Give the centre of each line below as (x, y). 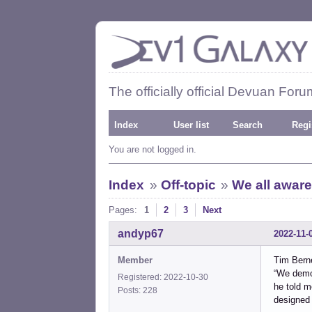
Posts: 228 (140, 290)
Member (135, 260)
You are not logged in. (153, 149)
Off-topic (188, 185)
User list (191, 125)
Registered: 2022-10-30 (163, 277)
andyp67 (141, 233)
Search (248, 125)
